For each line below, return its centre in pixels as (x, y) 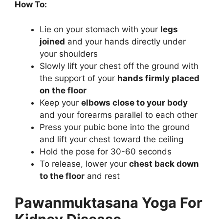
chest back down (164, 164)
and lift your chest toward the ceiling (111, 139)
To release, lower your (84, 164)
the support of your (78, 78)
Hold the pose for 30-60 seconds (106, 151)
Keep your (60, 102)
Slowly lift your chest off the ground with (119, 66)
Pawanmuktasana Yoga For (109, 203)
